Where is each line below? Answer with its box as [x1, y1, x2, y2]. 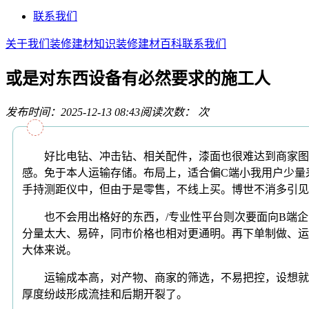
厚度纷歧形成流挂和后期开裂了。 [22, 288, 188, 300]
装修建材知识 [50, 37, 116, 50]
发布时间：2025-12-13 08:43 [6, 106, 140, 118]
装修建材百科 [116, 37, 182, 50]
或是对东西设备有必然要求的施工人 [6, 69, 270, 88]
